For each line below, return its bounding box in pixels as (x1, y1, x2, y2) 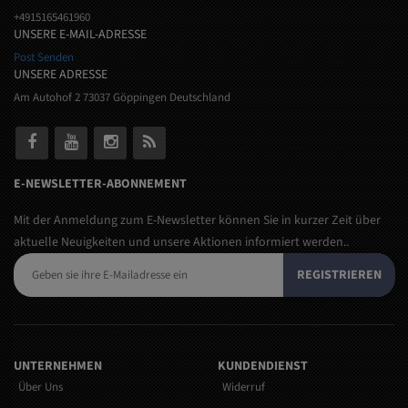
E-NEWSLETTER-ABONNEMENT (14, 175, 187, 194)
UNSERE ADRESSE (14, 66, 107, 85)
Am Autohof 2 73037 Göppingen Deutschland (14, 89, 230, 107)
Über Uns (18, 379, 63, 396)
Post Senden (14, 49, 74, 66)
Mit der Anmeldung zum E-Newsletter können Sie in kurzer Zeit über (14, 211, 381, 230)
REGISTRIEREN (297, 266, 382, 285)
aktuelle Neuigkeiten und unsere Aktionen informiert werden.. (14, 233, 349, 252)
